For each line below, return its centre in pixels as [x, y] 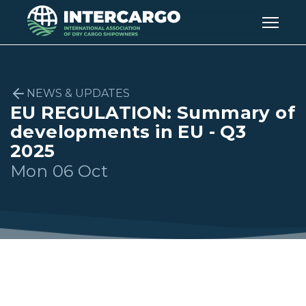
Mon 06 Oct [59, 171]
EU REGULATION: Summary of [153, 113]
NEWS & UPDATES [78, 93]
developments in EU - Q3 [128, 132]
